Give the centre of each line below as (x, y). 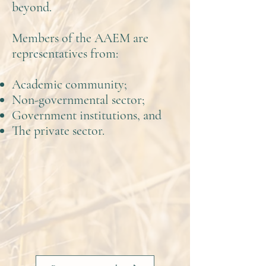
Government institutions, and (87, 115)
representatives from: (65, 53)
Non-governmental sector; (78, 100)
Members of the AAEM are (80, 38)
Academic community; (69, 84)
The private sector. (58, 131)
